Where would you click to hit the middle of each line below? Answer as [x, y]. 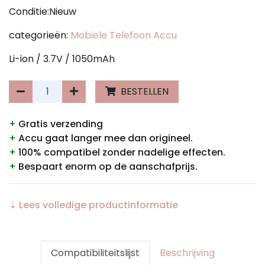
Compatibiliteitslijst [95, 253]
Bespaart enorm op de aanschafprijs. [107, 166]
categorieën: [40, 35]
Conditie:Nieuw [43, 11]
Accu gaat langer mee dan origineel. [104, 138]
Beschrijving [187, 253]
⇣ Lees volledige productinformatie [93, 205]
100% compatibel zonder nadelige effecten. [121, 152]
